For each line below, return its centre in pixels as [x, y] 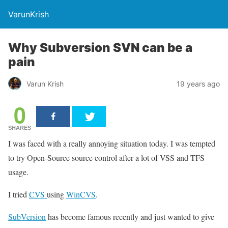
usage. [18, 172]
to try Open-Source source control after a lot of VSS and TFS [106, 158]
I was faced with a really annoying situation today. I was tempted [112, 143]
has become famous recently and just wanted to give [130, 217]
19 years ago [198, 83]
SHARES [20, 128]
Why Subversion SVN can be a [100, 48]
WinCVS [81, 194]
